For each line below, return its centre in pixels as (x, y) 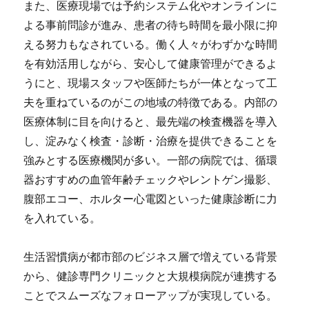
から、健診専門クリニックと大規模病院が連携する (151, 276)
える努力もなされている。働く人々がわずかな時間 (151, 44)
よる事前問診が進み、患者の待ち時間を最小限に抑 (151, 25)
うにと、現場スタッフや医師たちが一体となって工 (151, 83)
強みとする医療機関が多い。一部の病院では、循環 (151, 160)
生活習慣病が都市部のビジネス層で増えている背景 (151, 257)
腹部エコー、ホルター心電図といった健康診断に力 (151, 199)
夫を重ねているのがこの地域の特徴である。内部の (151, 102)
